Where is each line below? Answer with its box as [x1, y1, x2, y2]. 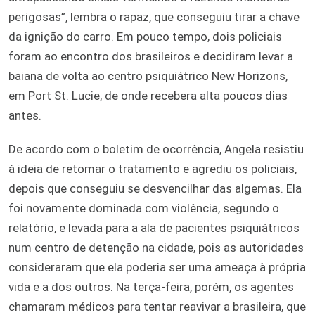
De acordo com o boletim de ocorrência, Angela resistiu [8, 141, 304, 156]
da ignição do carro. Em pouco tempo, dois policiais [8, 29, 282, 44]
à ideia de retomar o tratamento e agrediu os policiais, [8, 161, 297, 176]
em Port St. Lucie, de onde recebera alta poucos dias [8, 88, 288, 103]
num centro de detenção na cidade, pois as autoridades [8, 240, 304, 255]
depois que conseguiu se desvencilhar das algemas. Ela [8, 181, 302, 195]
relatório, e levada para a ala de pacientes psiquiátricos [8, 220, 300, 235]
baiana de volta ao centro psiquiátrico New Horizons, [8, 68, 288, 83]
